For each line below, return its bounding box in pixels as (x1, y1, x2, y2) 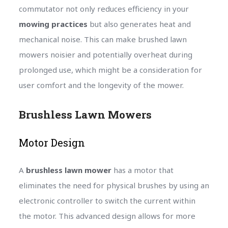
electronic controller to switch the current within (18, 195, 195, 206)
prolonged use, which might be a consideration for (18, 64, 202, 75)
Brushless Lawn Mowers (18, 107, 152, 122)
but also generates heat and (87, 18, 191, 29)
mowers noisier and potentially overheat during (18, 49, 192, 60)
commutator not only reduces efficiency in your (18, 3, 189, 14)
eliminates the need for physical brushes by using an (18, 180, 209, 190)
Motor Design (18, 135, 85, 149)
